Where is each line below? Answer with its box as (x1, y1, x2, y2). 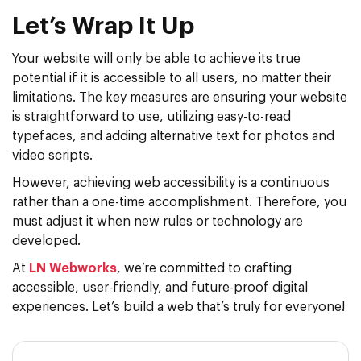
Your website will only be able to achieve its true (12, 52, 301, 65)
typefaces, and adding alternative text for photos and (12, 129, 334, 143)
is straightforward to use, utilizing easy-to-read (12, 110, 291, 123)
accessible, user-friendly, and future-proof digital (12, 280, 308, 294)
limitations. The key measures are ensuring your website (12, 90, 347, 104)
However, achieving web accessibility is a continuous (12, 176, 330, 189)
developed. (12, 234, 81, 247)
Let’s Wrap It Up (12, 14, 194, 39)
